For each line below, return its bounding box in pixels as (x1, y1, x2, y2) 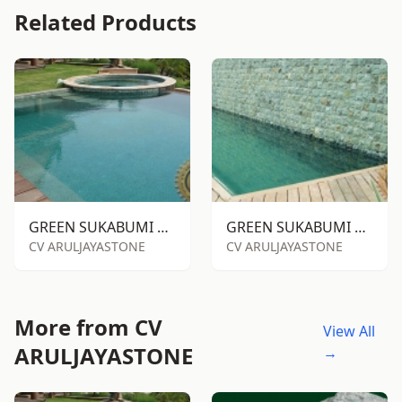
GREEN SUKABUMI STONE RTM (157, 217, 169, 237)
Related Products (14, 7, 197, 37)
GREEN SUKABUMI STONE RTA (354, 217, 366, 237)
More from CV (14, 312, 162, 342)
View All (322, 321, 375, 341)
